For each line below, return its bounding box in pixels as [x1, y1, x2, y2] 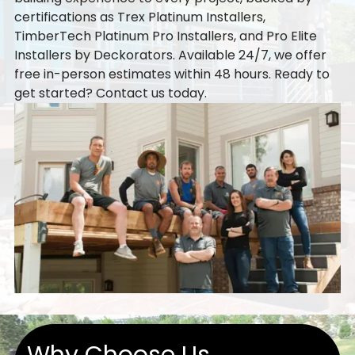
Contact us [95, 83, 165, 102]
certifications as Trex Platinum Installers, [13, 7, 265, 26]
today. [167, 83, 207, 102]
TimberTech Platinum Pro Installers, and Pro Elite [13, 26, 317, 45]
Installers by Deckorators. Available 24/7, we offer [13, 45, 326, 64]
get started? [13, 83, 93, 102]
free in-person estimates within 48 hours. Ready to [13, 64, 330, 83]
